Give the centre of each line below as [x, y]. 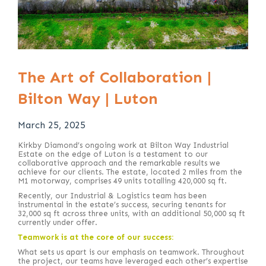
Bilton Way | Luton [88, 99]
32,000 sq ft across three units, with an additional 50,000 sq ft [132, 213]
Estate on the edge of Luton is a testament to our [113, 154]
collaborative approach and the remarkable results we [119, 163]
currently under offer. [58, 222]
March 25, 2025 [52, 125]
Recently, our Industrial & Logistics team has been [112, 196]
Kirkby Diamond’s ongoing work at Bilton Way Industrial [123, 145]
